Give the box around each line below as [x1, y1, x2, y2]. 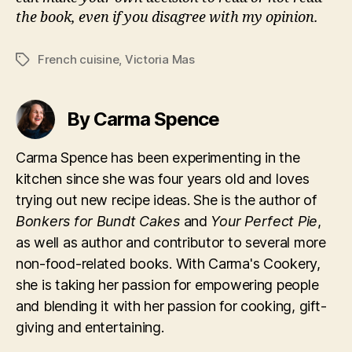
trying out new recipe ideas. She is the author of [16, 192, 317, 209]
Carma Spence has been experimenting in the [16, 149, 300, 167]
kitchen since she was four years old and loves [16, 170, 310, 188]
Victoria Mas [124, 52, 195, 68]
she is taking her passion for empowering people [16, 277, 319, 294]
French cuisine [38, 52, 119, 68]
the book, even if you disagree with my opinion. [16, 9, 318, 27]
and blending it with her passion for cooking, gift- [16, 298, 327, 315]
